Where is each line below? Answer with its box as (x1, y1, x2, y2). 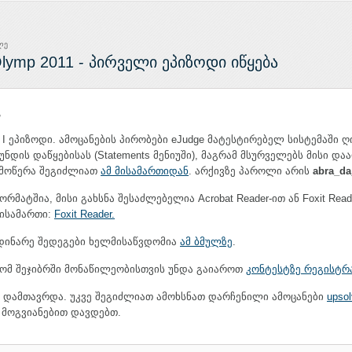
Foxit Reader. (54, 208, 115, 220)
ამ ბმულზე (180, 236, 233, 247)
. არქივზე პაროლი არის (189, 165, 313, 177)
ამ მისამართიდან (101, 165, 189, 177)
